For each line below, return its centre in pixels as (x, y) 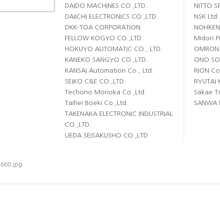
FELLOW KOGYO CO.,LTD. (104, 38)
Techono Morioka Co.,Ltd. (106, 92)
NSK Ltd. (206, 16)
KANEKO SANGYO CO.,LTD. (106, 60)
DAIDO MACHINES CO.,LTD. (106, 6)
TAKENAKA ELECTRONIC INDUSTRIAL (119, 114)
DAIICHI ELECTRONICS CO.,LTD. (111, 16)
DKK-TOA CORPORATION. (104, 27)
